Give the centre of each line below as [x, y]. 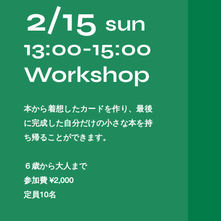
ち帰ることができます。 [67, 137]
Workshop [87, 74]
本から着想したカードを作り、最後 [88, 109]
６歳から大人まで [55, 166]
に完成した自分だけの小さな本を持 [88, 123]
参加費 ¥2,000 [48, 180]
